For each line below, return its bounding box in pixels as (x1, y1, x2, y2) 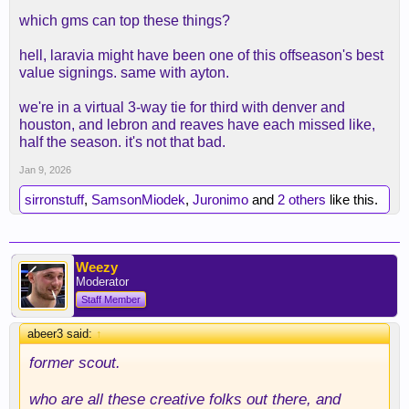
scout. (79, 353, 121, 372)
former (29, 353, 79, 372)
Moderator (76, 275, 129, 288)
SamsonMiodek (91, 192, 185, 207)
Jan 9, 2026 (19, 164, 71, 175)
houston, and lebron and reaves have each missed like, (19, 117, 375, 132)
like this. (326, 192, 378, 207)
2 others (278, 192, 326, 207)
